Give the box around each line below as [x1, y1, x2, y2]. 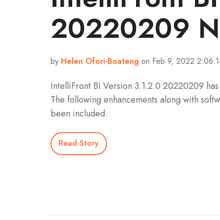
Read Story [58, 137, 99, 149]
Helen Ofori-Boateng [61, 55, 139, 67]
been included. [51, 107, 108, 120]
